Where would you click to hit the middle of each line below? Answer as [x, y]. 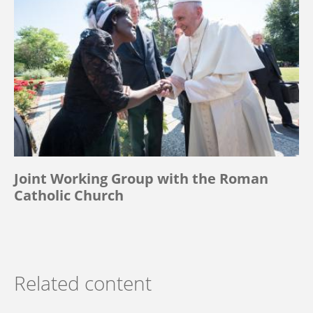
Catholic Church [69, 195]
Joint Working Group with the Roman [141, 178]
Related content [83, 283]
